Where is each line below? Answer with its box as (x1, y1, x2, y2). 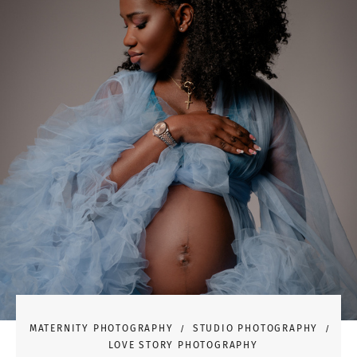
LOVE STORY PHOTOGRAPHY (108, 339, 258, 351)
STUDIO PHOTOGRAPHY (192, 323, 319, 335)
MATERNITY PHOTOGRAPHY (29, 323, 174, 335)
